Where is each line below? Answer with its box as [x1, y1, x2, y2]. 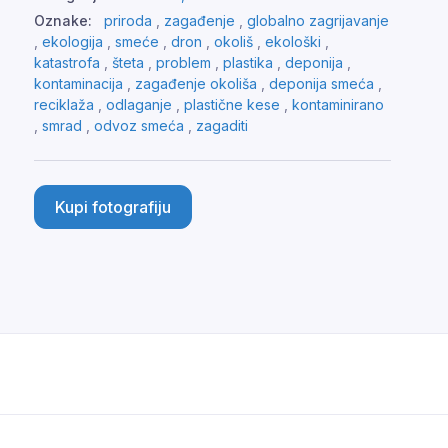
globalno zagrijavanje [247, 12, 389, 30]
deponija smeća [269, 75, 374, 93]
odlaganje [106, 96, 172, 114]
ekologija [42, 33, 103, 51]
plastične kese [184, 96, 280, 114]
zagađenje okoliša [135, 75, 257, 93]
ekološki [265, 33, 321, 51]
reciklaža [34, 96, 94, 114]
